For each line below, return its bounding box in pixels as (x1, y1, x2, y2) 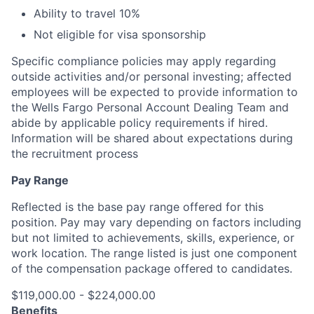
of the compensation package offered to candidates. (11, 261, 292, 275)
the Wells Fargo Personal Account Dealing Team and (11, 100, 289, 114)
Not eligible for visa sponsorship (34, 27, 206, 41)
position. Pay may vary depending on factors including (11, 215, 301, 229)
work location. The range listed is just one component (11, 246, 297, 260)
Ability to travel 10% (34, 6, 140, 20)
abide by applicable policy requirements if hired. (11, 116, 268, 130)
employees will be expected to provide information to (11, 85, 298, 99)
